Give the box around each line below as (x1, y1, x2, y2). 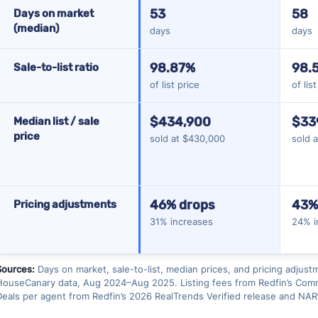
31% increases (149, 215, 213, 227)
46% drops (149, 197, 215, 213)
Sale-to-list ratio (13, 60, 99, 74)
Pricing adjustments (13, 197, 116, 211)
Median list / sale (13, 114, 99, 128)
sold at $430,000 (149, 132, 225, 144)
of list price (149, 78, 199, 90)
